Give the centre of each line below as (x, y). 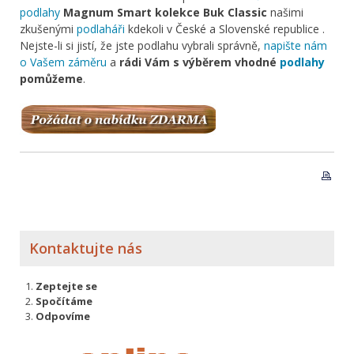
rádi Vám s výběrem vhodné (200, 62)
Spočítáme (64, 301)
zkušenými (48, 29)
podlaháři (101, 29)
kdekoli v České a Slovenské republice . (225, 29)
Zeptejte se (66, 286)
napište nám (296, 46)
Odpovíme (63, 316)
